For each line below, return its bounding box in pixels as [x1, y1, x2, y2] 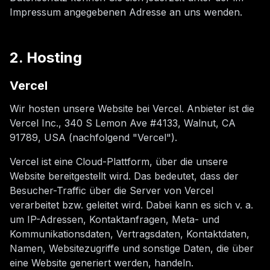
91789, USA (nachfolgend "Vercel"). [10, 131, 177, 143]
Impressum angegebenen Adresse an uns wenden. [10, 6, 242, 18]
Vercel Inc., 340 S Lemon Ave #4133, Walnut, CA [10, 117, 236, 129]
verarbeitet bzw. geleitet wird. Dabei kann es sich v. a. [10, 199, 253, 211]
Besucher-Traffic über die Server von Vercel [10, 184, 213, 196]
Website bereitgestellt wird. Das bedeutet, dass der [10, 170, 239, 182]
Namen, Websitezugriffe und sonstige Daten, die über [10, 242, 254, 254]
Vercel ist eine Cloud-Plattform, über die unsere [10, 155, 228, 168]
